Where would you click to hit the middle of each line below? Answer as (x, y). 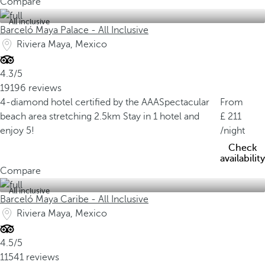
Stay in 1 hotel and (161, 117)
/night (232, 131)
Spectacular (184, 102)
